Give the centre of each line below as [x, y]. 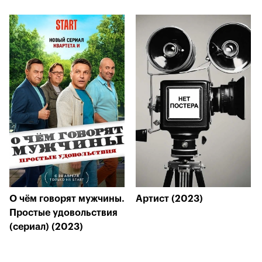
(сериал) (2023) [46, 227]
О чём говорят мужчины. [67, 199]
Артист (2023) [169, 199]
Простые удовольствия [63, 213]
